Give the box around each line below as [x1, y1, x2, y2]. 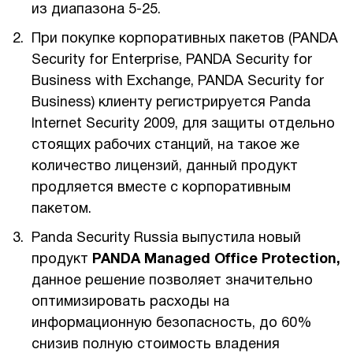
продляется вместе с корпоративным [32, 181, 291, 195]
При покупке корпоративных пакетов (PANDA [32, 32, 338, 46]
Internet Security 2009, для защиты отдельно [32, 117, 335, 131]
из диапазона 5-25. [32, 3, 161, 17]
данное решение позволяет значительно [32, 274, 313, 288]
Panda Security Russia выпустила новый [32, 232, 301, 245]
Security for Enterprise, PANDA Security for [32, 54, 312, 67]
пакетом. [32, 203, 91, 216]
